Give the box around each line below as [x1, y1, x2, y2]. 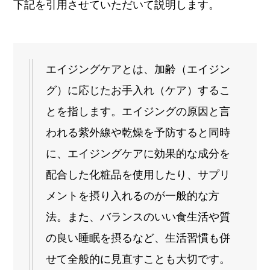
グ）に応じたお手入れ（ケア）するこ [46, 84, 231, 96]
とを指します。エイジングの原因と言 [46, 105, 231, 118]
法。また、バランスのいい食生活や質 [46, 210, 231, 223]
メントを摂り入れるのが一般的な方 [46, 189, 220, 202]
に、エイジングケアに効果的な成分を [46, 147, 231, 160]
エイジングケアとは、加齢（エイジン [46, 63, 231, 75]
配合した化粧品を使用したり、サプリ [46, 168, 231, 181]
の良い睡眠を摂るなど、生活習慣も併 [46, 231, 231, 244]
